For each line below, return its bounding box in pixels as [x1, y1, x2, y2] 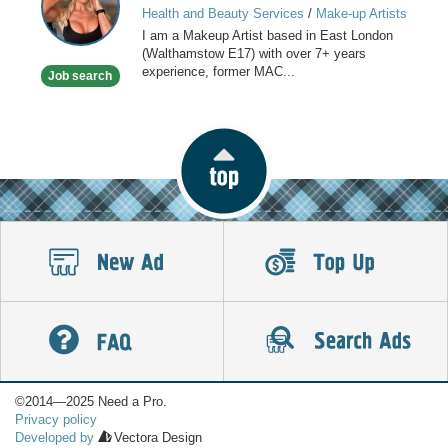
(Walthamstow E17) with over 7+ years [141, 46, 366, 62]
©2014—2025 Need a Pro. [15, 394, 167, 409]
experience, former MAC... [141, 64, 295, 80]
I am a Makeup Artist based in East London [141, 28, 393, 44]
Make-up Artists [315, 6, 407, 22]
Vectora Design [114, 430, 202, 445]
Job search [48, 69, 113, 84]
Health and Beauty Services [141, 6, 304, 22]
